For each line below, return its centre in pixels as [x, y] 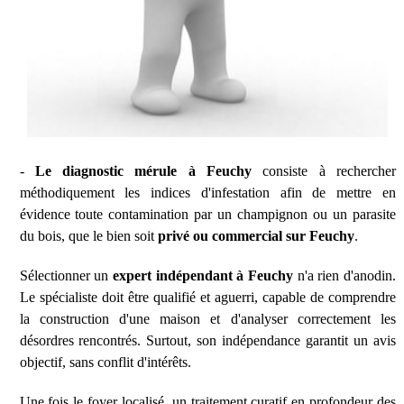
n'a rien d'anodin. [344, 276]
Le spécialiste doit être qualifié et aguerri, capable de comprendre [208, 298]
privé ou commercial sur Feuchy [256, 236]
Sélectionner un [66, 276]
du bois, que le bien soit [88, 236]
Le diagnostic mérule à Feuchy [143, 171]
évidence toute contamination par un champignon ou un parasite [208, 215]
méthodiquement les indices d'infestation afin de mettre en [208, 193]
